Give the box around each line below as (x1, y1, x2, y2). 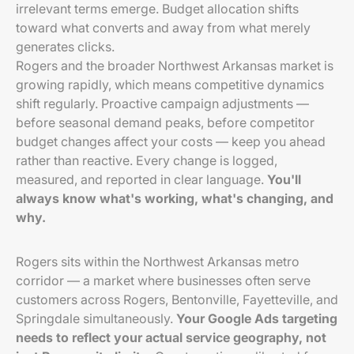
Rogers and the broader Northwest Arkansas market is (16, 58, 333, 73)
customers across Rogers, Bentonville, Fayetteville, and (16, 292, 338, 307)
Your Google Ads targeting (176, 311, 337, 326)
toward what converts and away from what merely (16, 20, 311, 36)
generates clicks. (16, 39, 115, 55)
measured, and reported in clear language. (16, 171, 267, 187)
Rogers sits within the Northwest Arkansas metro (16, 254, 299, 269)
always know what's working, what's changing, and (16, 190, 333, 206)
